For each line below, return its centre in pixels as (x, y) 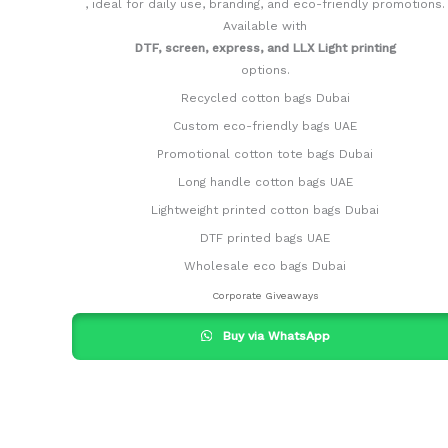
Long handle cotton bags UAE (265, 182)
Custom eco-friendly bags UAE (265, 126)
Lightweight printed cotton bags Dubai (265, 210)
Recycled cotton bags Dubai (265, 98)
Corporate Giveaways (265, 296)
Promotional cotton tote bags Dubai (265, 154)
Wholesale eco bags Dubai (265, 266)
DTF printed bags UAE (265, 238)
